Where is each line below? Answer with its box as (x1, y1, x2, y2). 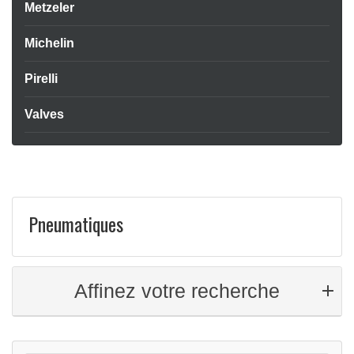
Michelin (24, 36, 74, 50)
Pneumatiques (28, 209, 123, 238)
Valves (24, 107, 64, 121)
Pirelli (24, 72, 58, 85)
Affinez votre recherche (74, 280, 280, 302)
